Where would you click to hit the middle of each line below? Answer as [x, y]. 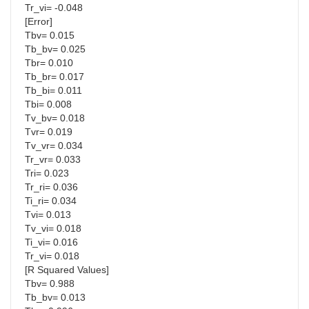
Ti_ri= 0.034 [51, 201]
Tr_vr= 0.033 [53, 160]
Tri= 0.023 [47, 173]
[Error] [39, 22]
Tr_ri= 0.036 [51, 187]
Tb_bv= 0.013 [55, 298]
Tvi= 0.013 [48, 215]
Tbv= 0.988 [50, 284]
